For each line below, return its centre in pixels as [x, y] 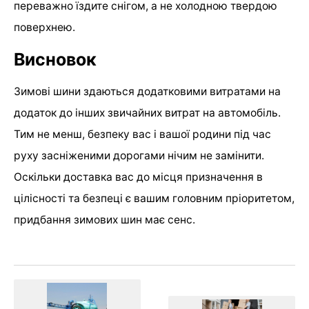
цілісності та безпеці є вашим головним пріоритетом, [154, 198]
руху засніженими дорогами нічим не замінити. [139, 155]
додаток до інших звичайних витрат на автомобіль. [147, 112]
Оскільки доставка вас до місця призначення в [138, 177]
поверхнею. [44, 27]
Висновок [55, 59]
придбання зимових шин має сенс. [104, 219]
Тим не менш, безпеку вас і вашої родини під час [142, 134]
